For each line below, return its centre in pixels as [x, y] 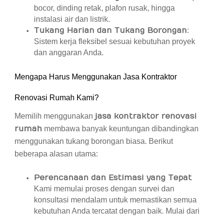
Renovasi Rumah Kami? [57, 98]
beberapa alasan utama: [56, 154]
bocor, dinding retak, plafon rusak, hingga [104, 8]
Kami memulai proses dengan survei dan [104, 189]
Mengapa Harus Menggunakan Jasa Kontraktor [96, 77]
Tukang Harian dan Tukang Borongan [110, 31]
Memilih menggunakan [55, 116]
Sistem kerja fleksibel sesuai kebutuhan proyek [115, 41]
